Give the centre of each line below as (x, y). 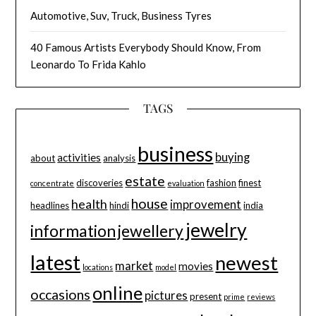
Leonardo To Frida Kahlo (89, 64)
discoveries (100, 183)
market (134, 266)
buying (233, 157)
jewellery (151, 231)
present (206, 296)
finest (250, 183)
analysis (120, 158)
